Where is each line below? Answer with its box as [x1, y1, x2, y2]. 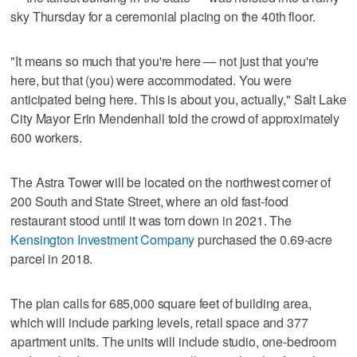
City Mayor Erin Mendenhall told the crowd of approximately [10, 108, 340, 127]
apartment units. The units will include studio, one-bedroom [10, 331, 337, 351]
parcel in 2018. [10, 249, 93, 268]
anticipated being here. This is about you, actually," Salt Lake [10, 89, 347, 108]
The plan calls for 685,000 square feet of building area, [10, 293, 312, 312]
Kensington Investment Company [10, 229, 195, 249]
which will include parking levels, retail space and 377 [10, 312, 308, 331]
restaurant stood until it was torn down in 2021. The [10, 210, 292, 229]
